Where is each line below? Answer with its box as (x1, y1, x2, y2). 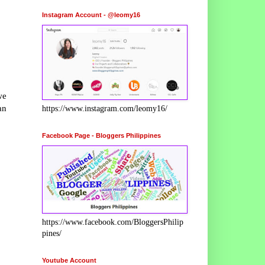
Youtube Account (42, 256, 96, 264)
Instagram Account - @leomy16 (42, 11, 140, 18)
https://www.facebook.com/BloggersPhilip (42, 217, 183, 227)
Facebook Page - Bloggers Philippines (42, 131, 161, 139)
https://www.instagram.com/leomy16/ (42, 104, 167, 113)
